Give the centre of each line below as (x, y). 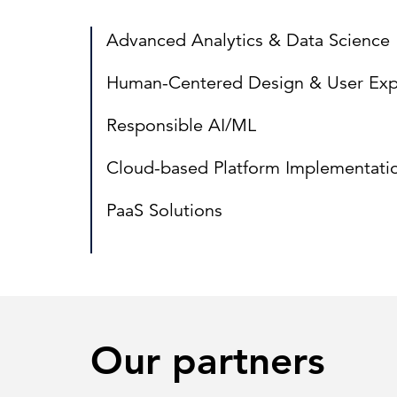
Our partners (208, 360)
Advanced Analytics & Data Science (248, 40)
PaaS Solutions (164, 210)
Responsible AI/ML (181, 125)
